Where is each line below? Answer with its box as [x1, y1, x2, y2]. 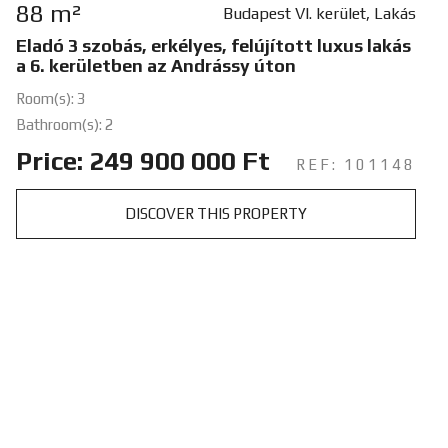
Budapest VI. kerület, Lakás [222, 3, 416, 23]
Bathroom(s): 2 [15, 115, 114, 133]
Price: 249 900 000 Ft [15, 145, 270, 176]
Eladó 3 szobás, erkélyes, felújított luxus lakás [15, 34, 411, 56]
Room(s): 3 [15, 89, 86, 107]
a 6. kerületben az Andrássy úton [15, 54, 296, 76]
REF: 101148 [295, 155, 416, 173]
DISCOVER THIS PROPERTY [124, 204, 307, 222]
